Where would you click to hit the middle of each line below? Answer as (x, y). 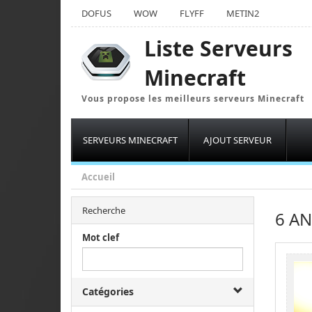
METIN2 (243, 13)
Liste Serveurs (218, 48)
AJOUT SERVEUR (237, 140)
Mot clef (101, 237)
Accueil (98, 177)
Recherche (104, 210)
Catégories (108, 291)
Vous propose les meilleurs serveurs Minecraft (193, 99)
